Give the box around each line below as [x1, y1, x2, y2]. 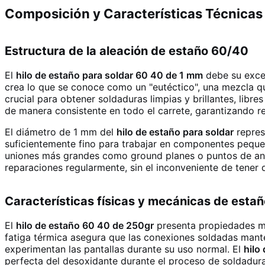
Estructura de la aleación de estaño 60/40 [5, 44, 248, 59]
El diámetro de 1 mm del [5, 126, 117, 138]
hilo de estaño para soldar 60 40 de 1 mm [16, 69, 203, 82]
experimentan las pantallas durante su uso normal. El [5, 243, 244, 256]
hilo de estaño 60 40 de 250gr [16, 219, 154, 232]
